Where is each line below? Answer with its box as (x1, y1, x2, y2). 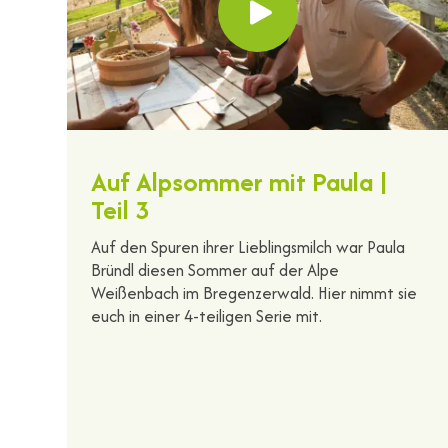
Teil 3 (91, 190, 151, 228)
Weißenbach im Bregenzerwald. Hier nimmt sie (91, 280, 418, 305)
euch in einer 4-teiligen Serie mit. (91, 303, 323, 328)
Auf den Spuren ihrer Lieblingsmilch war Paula (91, 234, 406, 259)
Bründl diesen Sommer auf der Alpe (91, 257, 340, 282)
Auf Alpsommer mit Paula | (91, 162, 389, 200)
